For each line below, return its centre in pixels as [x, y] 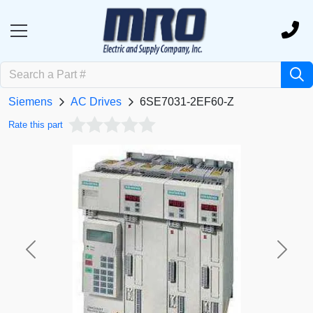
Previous [52, 256]
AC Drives [96, 102]
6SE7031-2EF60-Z [187, 102]
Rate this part [36, 125]
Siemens [30, 102]
